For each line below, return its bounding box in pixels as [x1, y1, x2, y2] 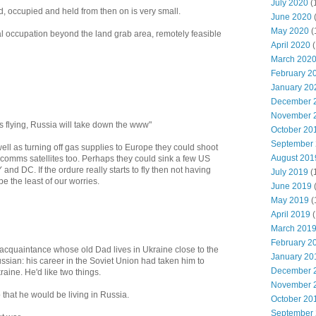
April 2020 [271, 40, 310, 50]
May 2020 [271, 26, 309, 36]
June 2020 [271, 12, 312, 22]
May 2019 [271, 195, 309, 205]
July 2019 [271, 167, 308, 177]
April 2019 [271, 209, 310, 219]
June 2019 [271, 181, 312, 191]
